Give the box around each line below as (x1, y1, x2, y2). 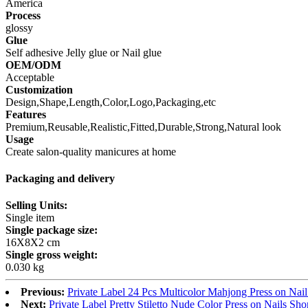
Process (5, 9, 41, 21)
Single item (5, 212, 54, 224)
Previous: (21, 286, 65, 298)
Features (5, 108, 46, 120)
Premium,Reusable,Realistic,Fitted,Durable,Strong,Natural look (5, 120, 281, 133)
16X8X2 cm (5, 236, 60, 249)
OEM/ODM (5, 58, 61, 71)
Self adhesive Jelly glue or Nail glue (5, 46, 162, 58)
